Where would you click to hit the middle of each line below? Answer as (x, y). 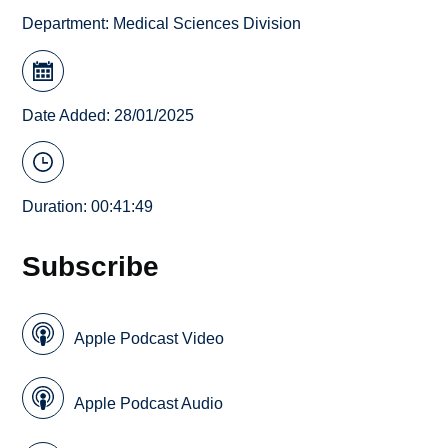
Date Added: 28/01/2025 (108, 115)
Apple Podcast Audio (149, 403)
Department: (68, 24)
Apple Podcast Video (149, 339)
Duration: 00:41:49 (88, 207)
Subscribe (91, 266)
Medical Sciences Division (207, 24)
